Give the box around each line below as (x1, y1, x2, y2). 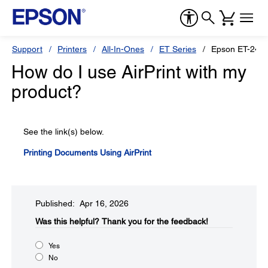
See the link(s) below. (23, 127, 104, 136)
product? (11, 81, 82, 102)
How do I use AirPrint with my (11, 62, 246, 83)
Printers (57, 44, 87, 54)
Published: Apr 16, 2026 (35, 199, 129, 208)
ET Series (159, 44, 196, 54)
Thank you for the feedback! (102, 217, 208, 226)
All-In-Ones (102, 44, 144, 54)
